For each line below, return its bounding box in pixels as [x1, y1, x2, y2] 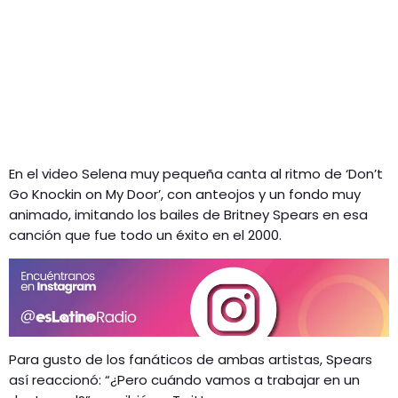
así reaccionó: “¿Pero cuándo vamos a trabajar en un [9, 370, 360, 390]
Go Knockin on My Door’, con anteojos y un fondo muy [9, 184, 361, 203]
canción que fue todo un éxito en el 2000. [9, 225, 282, 244]
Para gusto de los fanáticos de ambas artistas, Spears [9, 350, 372, 370]
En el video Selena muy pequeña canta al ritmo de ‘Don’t [9, 163, 383, 183]
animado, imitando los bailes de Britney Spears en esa [9, 204, 368, 224]
